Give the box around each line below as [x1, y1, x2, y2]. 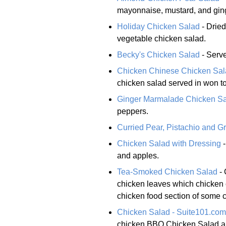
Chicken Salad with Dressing [117, 139, 221, 148]
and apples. [117, 151, 159, 160]
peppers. [117, 106, 148, 116]
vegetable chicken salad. [117, 34, 206, 43]
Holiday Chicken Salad [117, 22, 200, 31]
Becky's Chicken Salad [117, 50, 200, 59]
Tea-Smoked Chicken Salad [117, 167, 217, 176]
